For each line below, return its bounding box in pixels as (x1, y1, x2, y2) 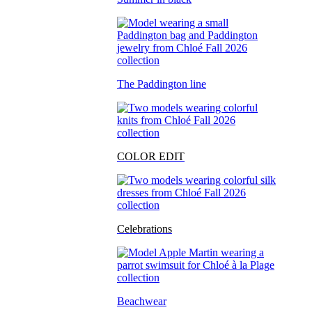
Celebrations (117, 223, 172, 235)
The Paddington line (117, 78, 206, 90)
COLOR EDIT (117, 150, 185, 162)
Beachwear (117, 295, 166, 307)
